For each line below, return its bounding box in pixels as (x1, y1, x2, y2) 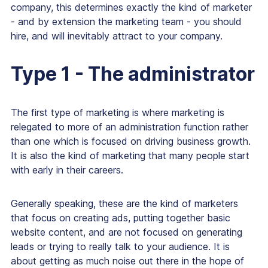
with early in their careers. (11, 164, 123, 176)
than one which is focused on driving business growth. (11, 135, 251, 148)
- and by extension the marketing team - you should (11, 16, 242, 28)
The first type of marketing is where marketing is (11, 106, 224, 119)
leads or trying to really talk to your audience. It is (11, 240, 230, 253)
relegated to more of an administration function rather (11, 121, 248, 133)
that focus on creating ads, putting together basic (11, 212, 230, 224)
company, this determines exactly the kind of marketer (11, 1, 252, 14)
